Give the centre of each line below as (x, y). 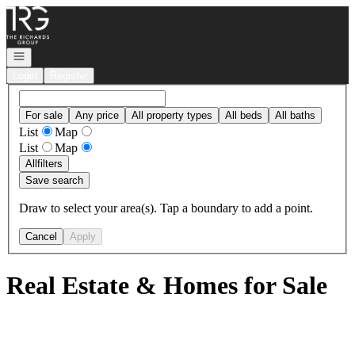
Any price (97, 115)
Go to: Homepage (50, 12)
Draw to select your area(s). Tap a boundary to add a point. (166, 208)
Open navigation (49, 55)
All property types (172, 115)
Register (69, 76)
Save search (54, 180)
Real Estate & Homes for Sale (167, 286)
